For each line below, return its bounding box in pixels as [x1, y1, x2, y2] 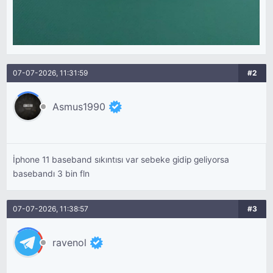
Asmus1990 [52, 101, 106, 113]
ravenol [52, 236, 87, 249]
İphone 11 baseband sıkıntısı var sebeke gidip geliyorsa [13, 155, 230, 165]
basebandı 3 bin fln [13, 169, 90, 179]
